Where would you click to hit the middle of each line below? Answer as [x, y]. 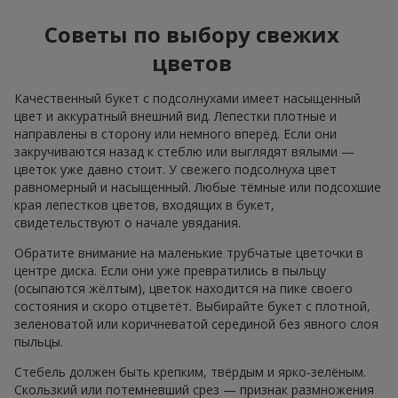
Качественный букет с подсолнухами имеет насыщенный [187, 99]
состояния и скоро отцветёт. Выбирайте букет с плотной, [192, 306]
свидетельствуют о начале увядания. [127, 223]
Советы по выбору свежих [192, 35]
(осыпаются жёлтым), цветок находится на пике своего [183, 289]
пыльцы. [39, 342]
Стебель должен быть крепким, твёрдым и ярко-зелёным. [190, 372]
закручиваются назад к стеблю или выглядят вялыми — [184, 152]
